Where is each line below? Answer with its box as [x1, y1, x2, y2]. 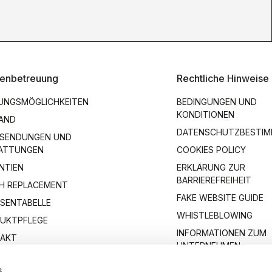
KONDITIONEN [177, 109, 234, 120]
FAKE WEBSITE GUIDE [177, 192, 263, 203]
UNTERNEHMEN [177, 240, 240, 251]
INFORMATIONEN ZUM [177, 228, 267, 238]
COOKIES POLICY [177, 144, 246, 155]
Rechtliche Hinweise [177, 72, 269, 84]
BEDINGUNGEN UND [177, 97, 257, 107]
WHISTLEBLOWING [177, 210, 253, 220]
